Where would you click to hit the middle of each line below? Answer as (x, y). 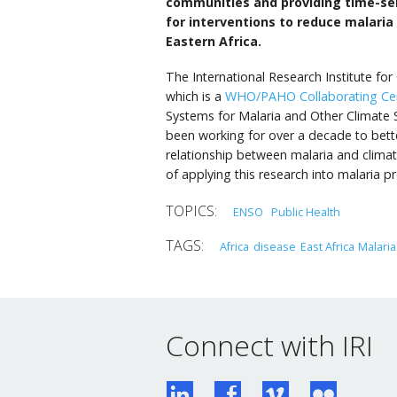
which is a (195, 96)
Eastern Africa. (214, 42)
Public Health (305, 211)
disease (274, 246)
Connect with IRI (269, 346)
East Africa (327, 246)
